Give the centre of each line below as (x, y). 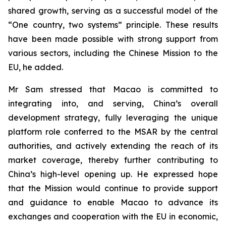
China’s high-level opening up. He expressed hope (113, 174)
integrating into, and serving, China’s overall (113, 103)
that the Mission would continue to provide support (113, 188)
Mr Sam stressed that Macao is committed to (113, 89)
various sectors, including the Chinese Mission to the (113, 53)
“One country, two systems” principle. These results (113, 25)
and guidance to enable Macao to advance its (113, 202)
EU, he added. (36, 67)
